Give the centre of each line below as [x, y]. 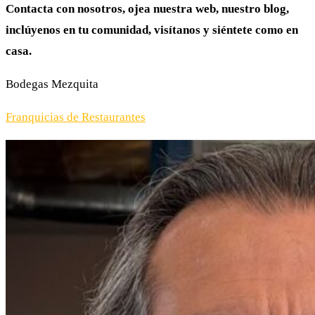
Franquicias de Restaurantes [76, 117]
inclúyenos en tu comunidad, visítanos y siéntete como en [152, 30]
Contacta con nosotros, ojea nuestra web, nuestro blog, [147, 8]
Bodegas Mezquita [52, 84]
